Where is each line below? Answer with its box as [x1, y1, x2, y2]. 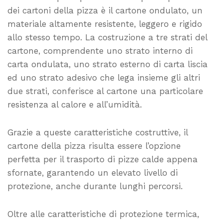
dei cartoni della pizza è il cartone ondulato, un [7, 5, 203, 16]
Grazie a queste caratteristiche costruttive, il [7, 127, 188, 138]
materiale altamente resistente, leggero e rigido [7, 19, 202, 29]
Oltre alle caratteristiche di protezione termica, [7, 209, 199, 220]
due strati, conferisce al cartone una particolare [7, 86, 203, 97]
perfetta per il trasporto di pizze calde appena [7, 154, 198, 165]
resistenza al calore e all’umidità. [7, 100, 142, 110]
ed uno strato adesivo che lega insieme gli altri [7, 73, 200, 83]
